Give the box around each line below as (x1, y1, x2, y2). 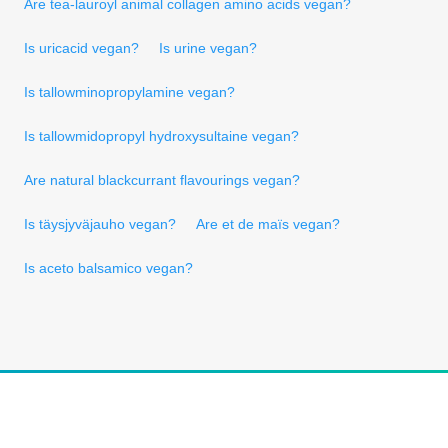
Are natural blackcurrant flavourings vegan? (24, 171, 300, 188)
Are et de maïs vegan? (196, 215, 340, 232)
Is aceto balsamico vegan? (24, 259, 193, 276)
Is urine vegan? (159, 39, 257, 56)
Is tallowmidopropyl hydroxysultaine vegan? (24, 127, 299, 144)
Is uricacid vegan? (24, 39, 139, 56)
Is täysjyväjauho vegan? (24, 215, 176, 232)
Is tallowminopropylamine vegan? (24, 83, 235, 100)
